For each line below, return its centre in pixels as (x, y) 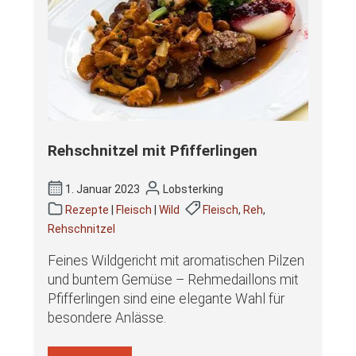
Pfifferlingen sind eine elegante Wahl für (166, 298)
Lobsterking (192, 189)
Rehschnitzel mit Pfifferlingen (153, 151)
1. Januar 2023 (103, 189)
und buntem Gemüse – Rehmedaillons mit (173, 279)
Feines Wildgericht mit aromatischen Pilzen (176, 260)
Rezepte (87, 209)
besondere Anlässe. (107, 317)
